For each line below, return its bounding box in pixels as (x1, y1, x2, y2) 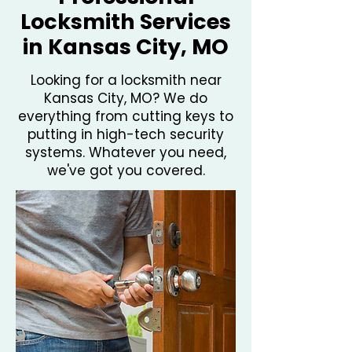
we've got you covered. (46, 161, 205, 180)
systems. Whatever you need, (25, 143, 226, 162)
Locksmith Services (20, 7, 231, 36)
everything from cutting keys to (18, 107, 233, 126)
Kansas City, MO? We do (44, 89, 207, 108)
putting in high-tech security (27, 125, 224, 144)
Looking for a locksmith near (30, 71, 222, 90)
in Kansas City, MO (23, 32, 229, 61)
